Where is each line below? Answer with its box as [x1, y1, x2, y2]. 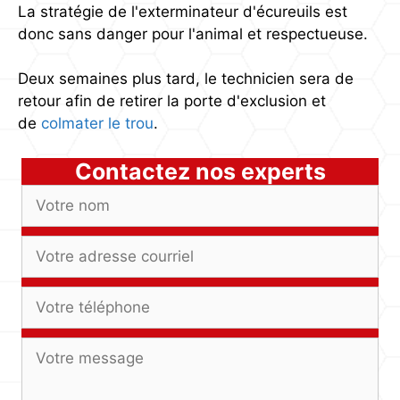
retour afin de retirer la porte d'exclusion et [18, 92, 326, 110]
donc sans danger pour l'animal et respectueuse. [18, 24, 368, 43]
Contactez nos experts [74, 157, 326, 185]
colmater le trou [37, 114, 154, 132]
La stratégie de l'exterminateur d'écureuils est [18, 2, 347, 21]
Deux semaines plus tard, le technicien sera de [18, 70, 354, 87]
